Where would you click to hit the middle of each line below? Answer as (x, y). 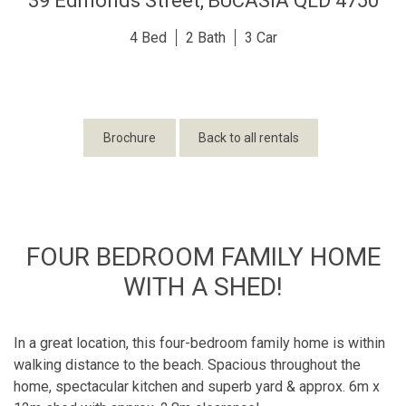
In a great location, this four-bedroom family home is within (199, 343)
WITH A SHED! (203, 286)
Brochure (130, 137)
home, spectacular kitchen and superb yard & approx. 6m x (197, 386)
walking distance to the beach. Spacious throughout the (187, 364)
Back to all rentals (249, 137)
